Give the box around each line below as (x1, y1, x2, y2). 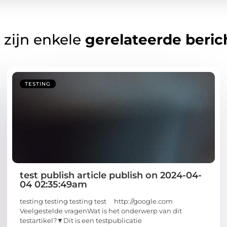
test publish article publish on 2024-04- (20, 170, 202, 181)
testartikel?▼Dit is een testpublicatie (20, 216, 142, 225)
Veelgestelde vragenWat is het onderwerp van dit (20, 207, 182, 215)
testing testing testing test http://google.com (20, 197, 173, 206)
